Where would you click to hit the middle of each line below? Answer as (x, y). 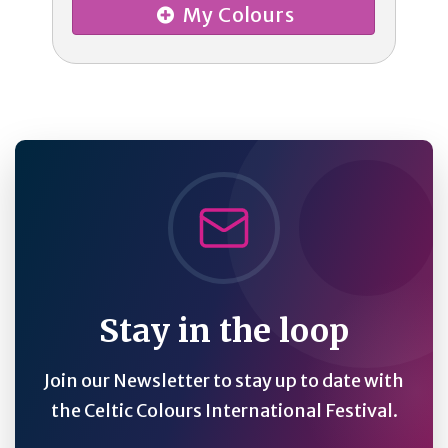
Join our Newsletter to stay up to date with (224, 380)
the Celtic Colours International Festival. (224, 410)
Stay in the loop (224, 330)
